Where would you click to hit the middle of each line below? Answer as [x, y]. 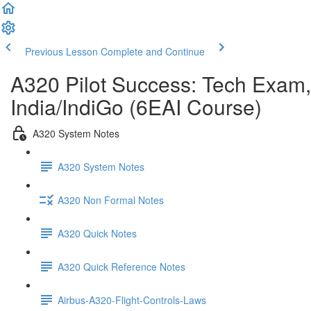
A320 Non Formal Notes [111, 200]
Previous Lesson [61, 51]
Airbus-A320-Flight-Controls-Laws [132, 300]
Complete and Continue [153, 51]
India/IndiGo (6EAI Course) [136, 107]
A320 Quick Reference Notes [121, 266]
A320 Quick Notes [97, 233]
